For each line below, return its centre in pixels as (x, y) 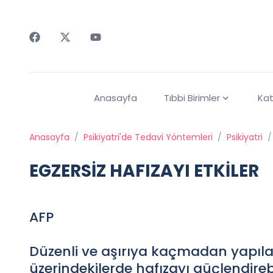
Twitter (76, 49)
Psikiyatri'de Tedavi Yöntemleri (148, 137)
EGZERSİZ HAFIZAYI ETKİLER (144, 171)
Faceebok (53, 49)
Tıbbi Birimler (192, 98)
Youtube (109, 49)
